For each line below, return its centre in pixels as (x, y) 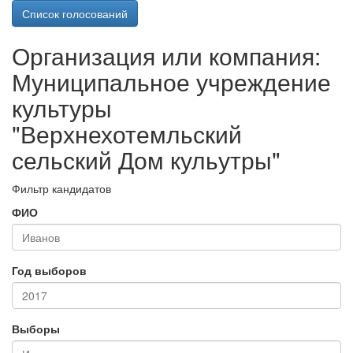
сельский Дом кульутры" (146, 160)
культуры (62, 108)
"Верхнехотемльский (127, 134)
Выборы (36, 329)
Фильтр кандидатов (61, 188)
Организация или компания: (166, 56)
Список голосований (75, 13)
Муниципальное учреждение (171, 82)
